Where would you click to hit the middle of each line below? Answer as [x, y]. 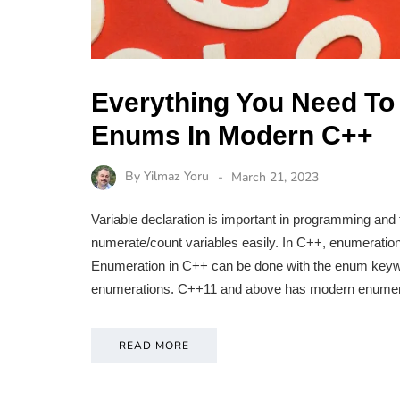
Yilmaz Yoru [176, 177]
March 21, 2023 [275, 177]
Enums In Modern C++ [232, 135]
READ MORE [154, 346]
